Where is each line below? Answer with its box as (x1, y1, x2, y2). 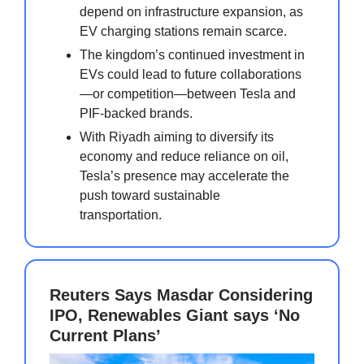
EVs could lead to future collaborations (80, 67, 301, 81)
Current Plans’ (50, 326, 161, 344)
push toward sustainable (80, 188, 220, 202)
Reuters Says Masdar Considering (50, 285, 313, 304)
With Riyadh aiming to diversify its (80, 129, 274, 144)
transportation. (80, 207, 162, 222)
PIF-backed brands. (80, 106, 193, 120)
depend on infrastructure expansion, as (80, 4, 303, 19)
